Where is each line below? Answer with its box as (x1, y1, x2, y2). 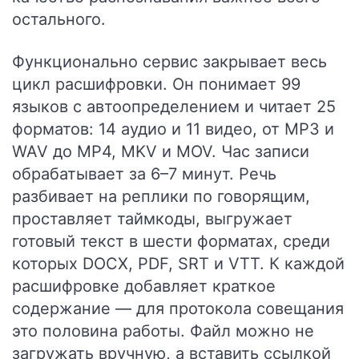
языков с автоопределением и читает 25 (12, 97, 336, 116)
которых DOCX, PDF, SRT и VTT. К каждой (12, 254, 345, 273)
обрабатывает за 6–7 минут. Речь (12, 164, 276, 184)
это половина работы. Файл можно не (12, 321, 314, 341)
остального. (12, 10, 106, 29)
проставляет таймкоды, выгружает (12, 209, 292, 228)
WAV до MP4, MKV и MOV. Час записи (12, 142, 309, 161)
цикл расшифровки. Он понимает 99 (12, 75, 301, 94)
